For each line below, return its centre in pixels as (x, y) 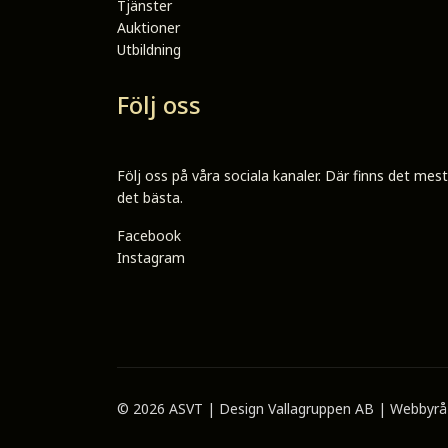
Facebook (149, 235)
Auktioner (148, 27)
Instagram (151, 257)
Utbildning (149, 49)
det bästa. (152, 197)
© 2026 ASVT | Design (192, 408)
